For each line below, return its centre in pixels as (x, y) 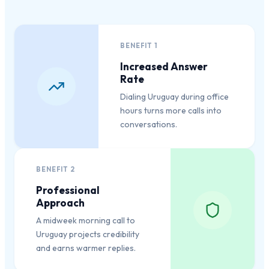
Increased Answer (164, 67)
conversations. (149, 125)
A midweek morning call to (86, 221)
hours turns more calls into (171, 111)
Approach (60, 203)
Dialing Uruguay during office (174, 97)
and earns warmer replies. (86, 248)
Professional (68, 190)
